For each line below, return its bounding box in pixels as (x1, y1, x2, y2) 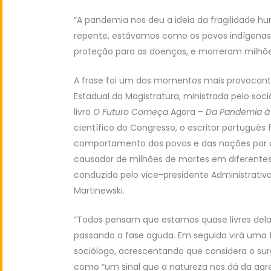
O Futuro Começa (93, 105, 168, 118)
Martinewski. (74, 184, 125, 197)
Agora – (168, 105, 206, 118)
